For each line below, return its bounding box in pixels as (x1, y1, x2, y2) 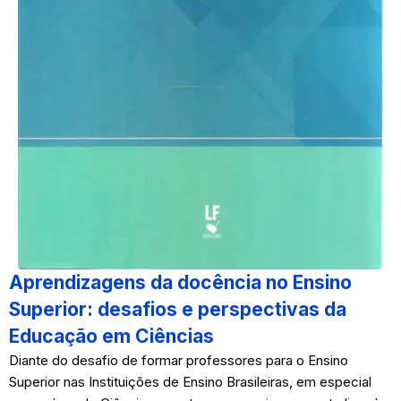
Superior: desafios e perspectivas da (9, 298, 346, 320)
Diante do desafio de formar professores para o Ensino (9, 352, 348, 369)
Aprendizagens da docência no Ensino (9, 271, 352, 294)
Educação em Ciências (9, 325, 214, 347)
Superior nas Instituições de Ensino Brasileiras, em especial (9, 373, 371, 390)
